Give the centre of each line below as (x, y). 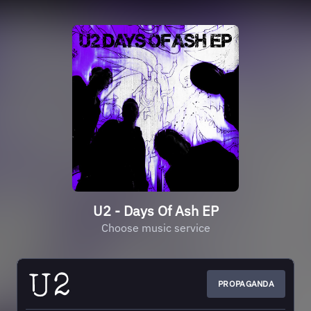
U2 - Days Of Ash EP (155, 211)
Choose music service (155, 228)
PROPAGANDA (246, 284)
